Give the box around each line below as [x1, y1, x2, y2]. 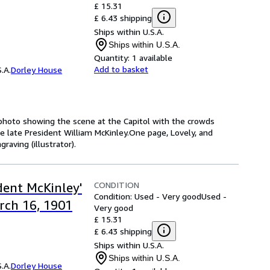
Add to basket [94, 64, 148, 74]
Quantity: [94, 52, 130, 63]
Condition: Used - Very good [94, 191, 201, 201]
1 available [132, 52, 172, 63]
